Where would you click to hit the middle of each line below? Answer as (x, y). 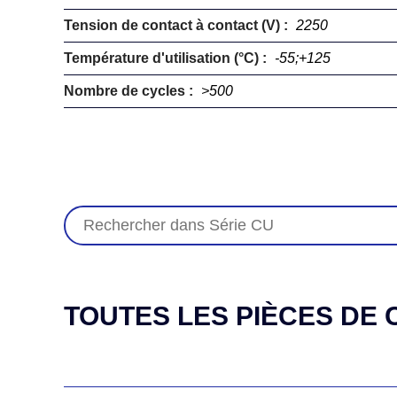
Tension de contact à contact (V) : (178, 25)
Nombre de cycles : (130, 91)
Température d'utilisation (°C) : (167, 58)
